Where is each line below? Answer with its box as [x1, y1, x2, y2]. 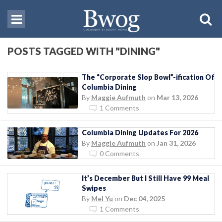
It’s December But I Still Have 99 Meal [82, 173, 209, 182]
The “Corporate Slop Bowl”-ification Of [82, 72, 215, 81]
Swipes [82, 183, 106, 192]
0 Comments [100, 149, 139, 158]
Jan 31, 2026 [157, 138, 196, 147]
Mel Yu [91, 194, 113, 203]
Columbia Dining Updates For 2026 [82, 128, 198, 137]
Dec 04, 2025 [124, 194, 165, 203]
